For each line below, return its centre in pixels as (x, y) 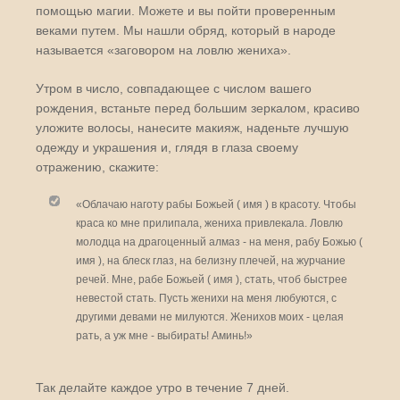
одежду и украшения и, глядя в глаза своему (167, 148)
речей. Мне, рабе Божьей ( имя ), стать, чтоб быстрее (212, 280)
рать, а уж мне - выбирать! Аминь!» (164, 336)
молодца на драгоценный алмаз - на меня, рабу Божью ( (219, 242)
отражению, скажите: (97, 167)
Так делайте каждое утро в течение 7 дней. (162, 388)
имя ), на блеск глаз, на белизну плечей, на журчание (211, 261)
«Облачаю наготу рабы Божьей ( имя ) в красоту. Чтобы (216, 205)
